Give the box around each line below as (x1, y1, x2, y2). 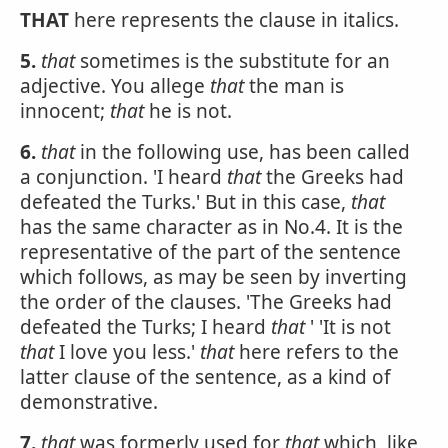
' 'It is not (305, 314, 391, 340)
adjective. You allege (20, 73, 210, 99)
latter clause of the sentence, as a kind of (20, 364, 391, 390)
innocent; (20, 98, 110, 124)
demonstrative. (20, 389, 158, 415)
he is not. (144, 98, 232, 124)
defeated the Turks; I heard (20, 314, 271, 340)
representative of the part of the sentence (20, 239, 401, 265)
